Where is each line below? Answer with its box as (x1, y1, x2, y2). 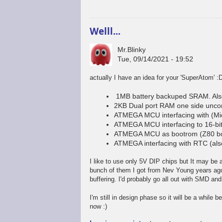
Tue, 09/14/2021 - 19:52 (117, 55, 194, 63)
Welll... (90, 24, 121, 37)
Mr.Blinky (117, 46, 146, 54)
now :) (90, 203, 108, 211)
